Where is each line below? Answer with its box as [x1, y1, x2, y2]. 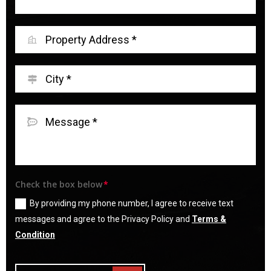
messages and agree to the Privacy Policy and [15, 214, 192, 224]
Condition [15, 230, 55, 240]
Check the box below [15, 178, 102, 190]
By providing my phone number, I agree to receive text [30, 198, 233, 208]
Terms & [192, 214, 226, 224]
